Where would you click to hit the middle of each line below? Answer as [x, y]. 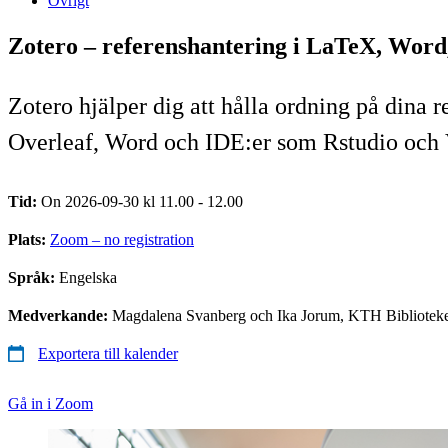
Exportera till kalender [108, 353]
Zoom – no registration [122, 239]
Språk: [33, 277]
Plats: [29, 239]
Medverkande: [60, 315]
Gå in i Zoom [50, 403]
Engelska [88, 277]
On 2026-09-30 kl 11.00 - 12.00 [142, 201]
